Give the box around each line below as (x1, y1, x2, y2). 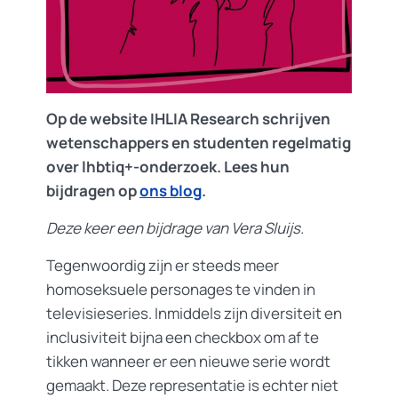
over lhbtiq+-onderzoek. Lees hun (46, 156, 290, 177)
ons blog (139, 180, 202, 201)
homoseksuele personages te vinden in (46, 279, 315, 299)
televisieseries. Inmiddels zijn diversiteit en (46, 303, 342, 323)
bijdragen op (46, 180, 139, 201)
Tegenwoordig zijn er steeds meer (46, 255, 279, 275)
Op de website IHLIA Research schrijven (46, 108, 330, 129)
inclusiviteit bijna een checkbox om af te (46, 327, 319, 347)
